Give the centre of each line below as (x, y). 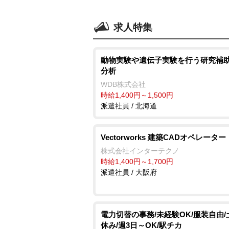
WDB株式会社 (123, 84)
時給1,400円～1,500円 (137, 95)
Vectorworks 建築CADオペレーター (163, 137)
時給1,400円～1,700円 (137, 162)
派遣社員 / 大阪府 (129, 172)
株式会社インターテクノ (140, 151)
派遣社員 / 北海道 (129, 106)
